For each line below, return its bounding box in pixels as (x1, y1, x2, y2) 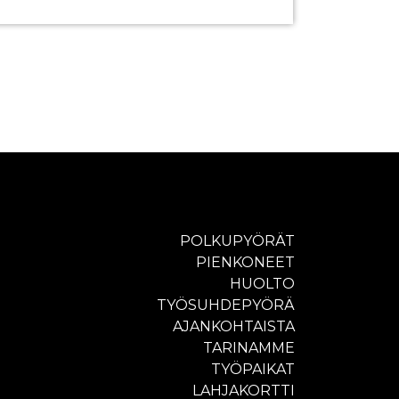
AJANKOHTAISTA (173, 317, 295, 335)
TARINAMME (203, 338, 295, 356)
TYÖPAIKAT (211, 360, 295, 378)
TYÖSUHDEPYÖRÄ (157, 296, 295, 313)
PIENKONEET (196, 253, 295, 271)
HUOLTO (230, 274, 295, 292)
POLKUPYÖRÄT (180, 232, 295, 249)
